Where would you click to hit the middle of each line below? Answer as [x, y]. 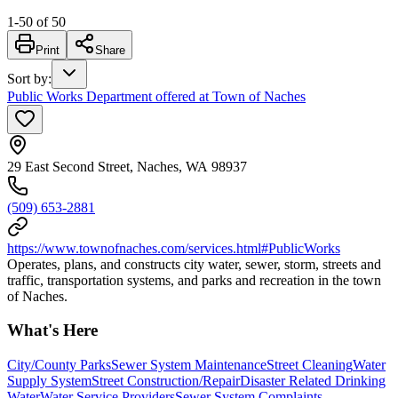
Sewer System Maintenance [189, 365]
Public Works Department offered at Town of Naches [156, 96]
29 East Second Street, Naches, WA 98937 [127, 166]
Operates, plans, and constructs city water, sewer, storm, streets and [194, 264]
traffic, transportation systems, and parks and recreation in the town [194, 280]
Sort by [28, 78]
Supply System [49, 381]
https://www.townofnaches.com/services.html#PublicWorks [174, 248]
